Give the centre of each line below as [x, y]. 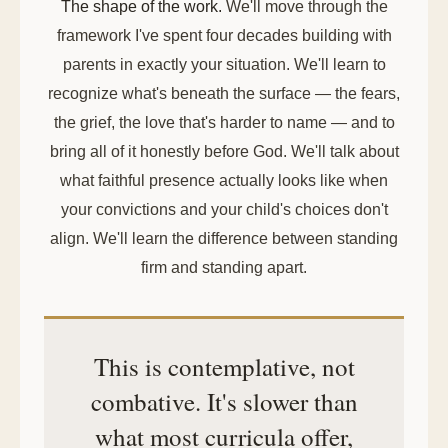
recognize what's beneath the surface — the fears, [224, 93]
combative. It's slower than [224, 401]
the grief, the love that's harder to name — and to [224, 122]
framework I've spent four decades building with [224, 35]
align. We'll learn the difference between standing [224, 238]
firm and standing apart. [224, 267]
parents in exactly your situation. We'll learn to [224, 64]
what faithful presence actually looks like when [224, 180]
